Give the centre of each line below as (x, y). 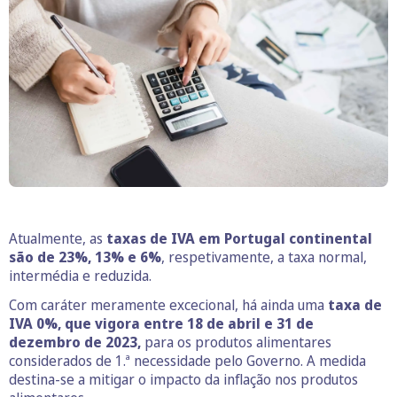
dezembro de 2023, (77, 343)
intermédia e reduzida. (80, 276)
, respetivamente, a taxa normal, (264, 257)
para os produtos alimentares (238, 343)
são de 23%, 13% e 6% (85, 257)
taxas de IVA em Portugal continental (239, 239)
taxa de (355, 305)
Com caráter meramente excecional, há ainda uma (168, 305)
